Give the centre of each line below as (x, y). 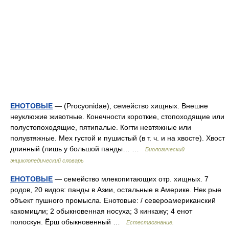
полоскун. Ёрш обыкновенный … (68, 222)
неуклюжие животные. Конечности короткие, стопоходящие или (117, 117)
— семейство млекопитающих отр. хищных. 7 (131, 179)
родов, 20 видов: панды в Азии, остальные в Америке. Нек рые (116, 190)
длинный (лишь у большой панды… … (78, 149)
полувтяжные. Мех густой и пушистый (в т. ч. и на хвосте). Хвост (118, 138)
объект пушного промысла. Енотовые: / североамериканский (113, 200)
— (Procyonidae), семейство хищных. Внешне (130, 106)
